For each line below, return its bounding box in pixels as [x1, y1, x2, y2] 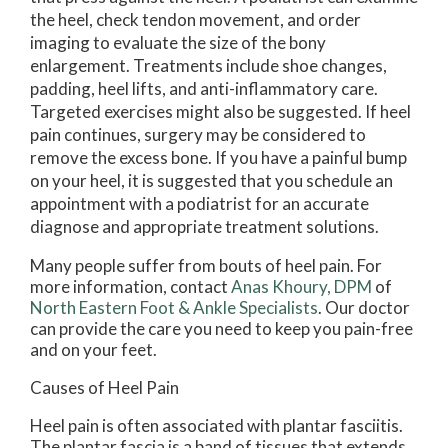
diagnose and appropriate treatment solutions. [30, 216, 379, 238]
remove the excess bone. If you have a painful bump [30, 147, 407, 169]
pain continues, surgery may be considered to [30, 124, 366, 146]
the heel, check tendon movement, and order [30, 9, 361, 31]
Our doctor [325, 297, 410, 319]
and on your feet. [30, 339, 157, 361]
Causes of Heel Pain [30, 377, 179, 399]
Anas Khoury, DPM [231, 276, 372, 298]
